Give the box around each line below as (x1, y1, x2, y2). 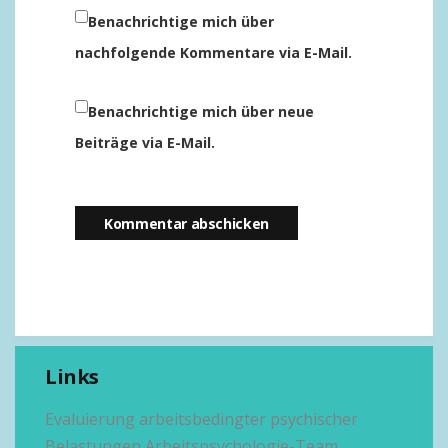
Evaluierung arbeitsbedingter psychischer (45, 408, 358, 430)
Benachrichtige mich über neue (88, 102, 314, 121)
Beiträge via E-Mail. (75, 133, 215, 152)
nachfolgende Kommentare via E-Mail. (75, 43, 352, 62)
